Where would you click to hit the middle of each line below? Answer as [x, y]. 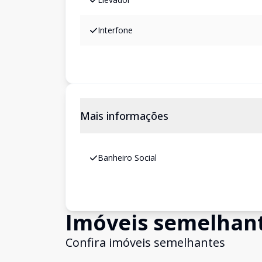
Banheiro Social [127, 158]
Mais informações [124, 116]
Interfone [115, 30]
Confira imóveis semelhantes [145, 242]
